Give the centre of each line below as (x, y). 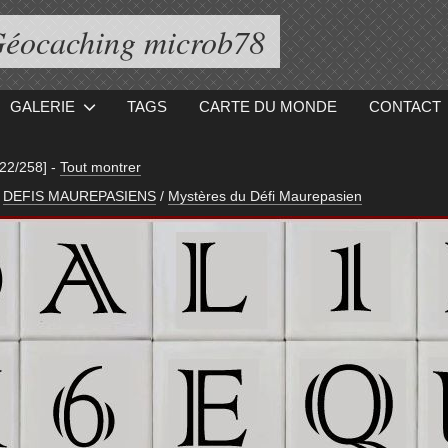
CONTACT (404, 106)
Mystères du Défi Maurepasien (264, 196)
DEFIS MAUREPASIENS (79, 196)
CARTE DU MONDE (267, 106)
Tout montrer (100, 167)
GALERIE (43, 106)
